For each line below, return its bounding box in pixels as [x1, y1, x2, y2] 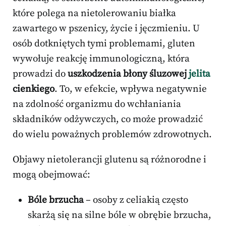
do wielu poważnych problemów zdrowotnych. [13, 129, 212, 141]
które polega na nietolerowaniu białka [13, 8, 176, 20]
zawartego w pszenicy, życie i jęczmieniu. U [13, 23, 200, 35]
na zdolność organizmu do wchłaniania [13, 98, 181, 110]
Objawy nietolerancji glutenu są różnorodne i [13, 154, 206, 166]
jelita [189, 68, 210, 80]
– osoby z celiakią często [84, 194, 188, 206]
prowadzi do [13, 68, 68, 80]
